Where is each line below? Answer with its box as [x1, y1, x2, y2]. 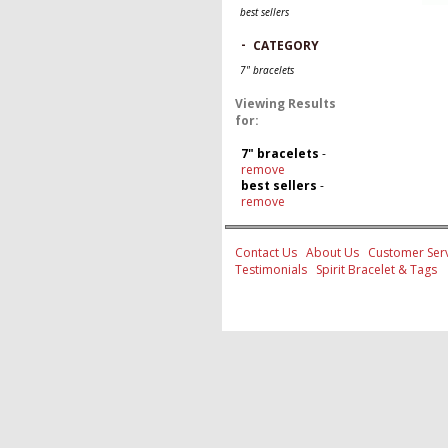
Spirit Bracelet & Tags [315, 261, 437, 278]
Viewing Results [234, 95, 336, 112]
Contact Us [234, 244, 297, 261]
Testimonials [234, 261, 307, 278]
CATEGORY [252, 37, 319, 54]
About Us [305, 244, 359, 261]
